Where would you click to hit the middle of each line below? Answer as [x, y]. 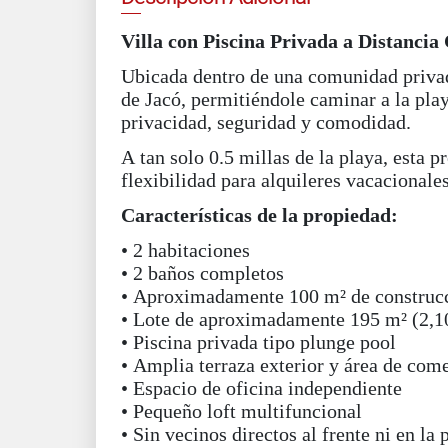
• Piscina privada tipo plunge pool [258, 342]
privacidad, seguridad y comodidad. [266, 122]
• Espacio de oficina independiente [261, 388]
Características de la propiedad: [259, 215]
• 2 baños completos [202, 273]
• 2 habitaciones [185, 250]
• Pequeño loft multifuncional [241, 411]
